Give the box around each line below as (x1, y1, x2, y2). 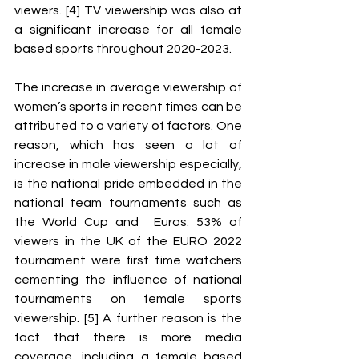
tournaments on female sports (14, 292, 242, 305)
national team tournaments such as (14, 196, 242, 209)
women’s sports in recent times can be (14, 100, 242, 113)
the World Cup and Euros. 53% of (14, 216, 242, 228)
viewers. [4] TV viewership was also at (14, 4, 242, 17)
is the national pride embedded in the (14, 177, 242, 190)
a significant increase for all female (14, 23, 242, 36)
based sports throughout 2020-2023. (14, 42, 234, 55)
